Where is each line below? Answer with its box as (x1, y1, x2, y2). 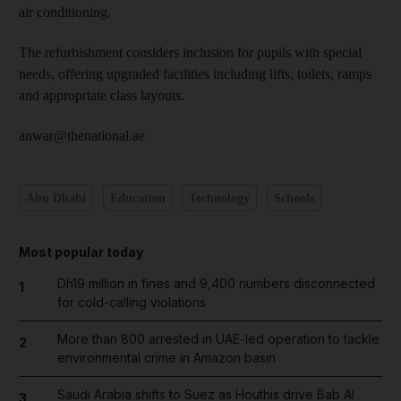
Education (109, 191, 166, 205)
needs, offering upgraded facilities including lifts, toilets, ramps (19, 66, 371, 81)
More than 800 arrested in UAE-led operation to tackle (56, 331, 380, 346)
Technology (189, 191, 250, 205)
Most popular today (19, 244, 143, 260)
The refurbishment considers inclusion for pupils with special (19, 45, 362, 60)
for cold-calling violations (56, 294, 206, 310)
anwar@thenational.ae (19, 128, 145, 143)
